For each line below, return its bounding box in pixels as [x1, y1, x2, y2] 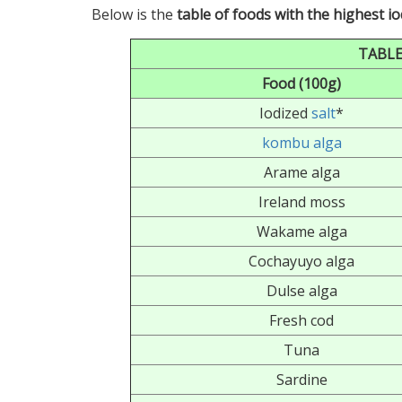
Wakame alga [256, 222, 347, 241]
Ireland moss [258, 192, 345, 212]
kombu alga [261, 133, 342, 153]
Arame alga [263, 162, 340, 182]
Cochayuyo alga [249, 251, 355, 271]
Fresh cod [269, 310, 335, 330]
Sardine [275, 370, 328, 389]
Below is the [92, 4, 177, 24]
